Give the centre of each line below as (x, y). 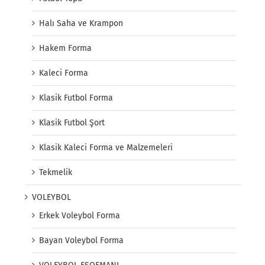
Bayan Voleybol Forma (81, 241)
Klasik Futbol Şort (72, 123)
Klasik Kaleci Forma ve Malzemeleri (106, 148)
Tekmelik (56, 173)
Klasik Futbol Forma (76, 98)
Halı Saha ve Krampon (81, 24)
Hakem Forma (65, 49)
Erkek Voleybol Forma (80, 216)
